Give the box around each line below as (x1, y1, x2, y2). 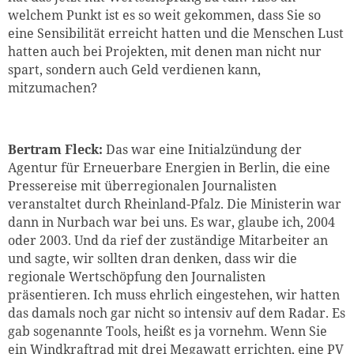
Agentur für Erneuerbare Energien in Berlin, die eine (8, 158, 330, 176)
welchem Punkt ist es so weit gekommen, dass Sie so (8, 6, 321, 24)
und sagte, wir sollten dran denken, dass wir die (8, 249, 297, 267)
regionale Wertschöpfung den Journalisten (8, 267, 265, 285)
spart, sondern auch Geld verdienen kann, (8, 60, 261, 78)
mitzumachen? (8, 78, 97, 96)
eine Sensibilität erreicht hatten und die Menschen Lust (8, 24, 344, 42)
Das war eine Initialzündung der (106, 140, 302, 158)
